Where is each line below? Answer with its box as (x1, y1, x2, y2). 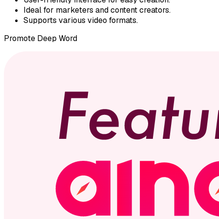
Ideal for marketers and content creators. (23, 5, 171, 16)
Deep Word (37, 33, 77, 44)
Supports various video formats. (23, 15, 138, 26)
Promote (4, 33, 37, 44)
